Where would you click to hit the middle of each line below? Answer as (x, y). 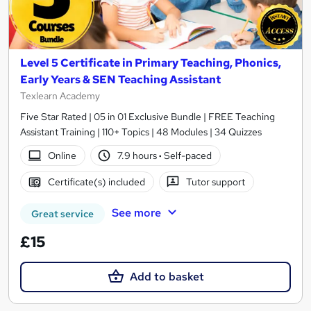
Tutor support (216, 182)
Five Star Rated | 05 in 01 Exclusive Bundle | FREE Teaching (148, 117)
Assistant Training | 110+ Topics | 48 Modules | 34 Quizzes (141, 132)
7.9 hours (138, 155)
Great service (62, 214)
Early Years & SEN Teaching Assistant (120, 80)
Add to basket (167, 277)
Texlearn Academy (60, 96)
